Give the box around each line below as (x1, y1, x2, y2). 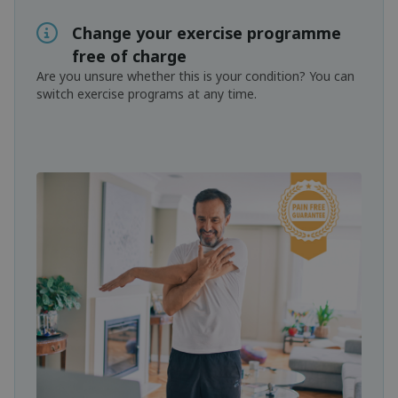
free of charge (72, 45, 187, 68)
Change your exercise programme (72, 22, 341, 44)
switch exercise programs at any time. (36, 85, 257, 103)
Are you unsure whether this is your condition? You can (36, 68, 354, 85)
